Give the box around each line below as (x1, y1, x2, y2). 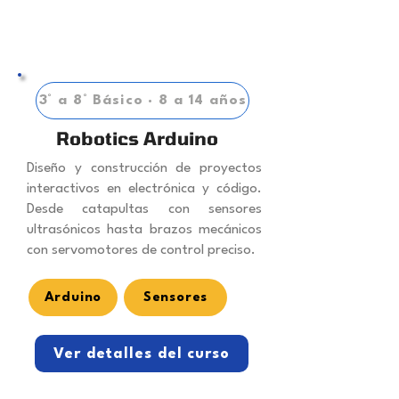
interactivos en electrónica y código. (27, 182, 262, 197)
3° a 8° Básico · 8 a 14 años (38, 94, 247, 109)
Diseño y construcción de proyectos (27, 161, 262, 176)
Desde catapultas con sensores (27, 202, 262, 217)
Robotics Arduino (56, 127, 218, 150)
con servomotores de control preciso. (27, 243, 256, 258)
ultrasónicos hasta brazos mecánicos (27, 223, 262, 238)
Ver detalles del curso (53, 346, 230, 362)
